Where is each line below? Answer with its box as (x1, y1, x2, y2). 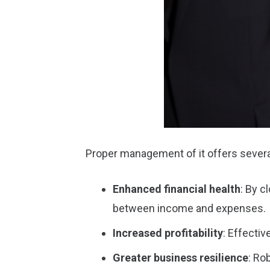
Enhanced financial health (113, 183, 240, 196)
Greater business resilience (113, 251, 248, 265)
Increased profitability (113, 227, 223, 240)
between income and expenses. (113, 202, 266, 215)
